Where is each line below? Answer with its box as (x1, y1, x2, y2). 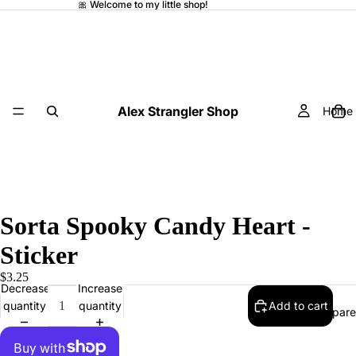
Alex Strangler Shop (118, 103, 238, 119)
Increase (77, 281, 122, 295)
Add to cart (269, 299, 328, 312)
